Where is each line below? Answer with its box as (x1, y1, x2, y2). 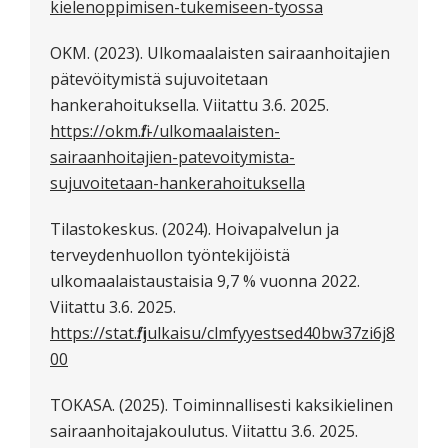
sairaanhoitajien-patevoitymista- (50, 145, 295, 168)
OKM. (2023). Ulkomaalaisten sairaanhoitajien (50, 41, 390, 64)
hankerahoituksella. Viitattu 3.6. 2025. (50, 93, 329, 116)
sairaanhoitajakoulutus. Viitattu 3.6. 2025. (50, 419, 358, 442)
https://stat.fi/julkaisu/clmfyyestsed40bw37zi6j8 (50, 321, 395, 344)
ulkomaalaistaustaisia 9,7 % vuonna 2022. (50, 269, 360, 292)
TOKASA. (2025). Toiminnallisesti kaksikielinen (50, 393, 393, 416)
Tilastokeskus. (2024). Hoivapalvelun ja (50, 217, 339, 240)
